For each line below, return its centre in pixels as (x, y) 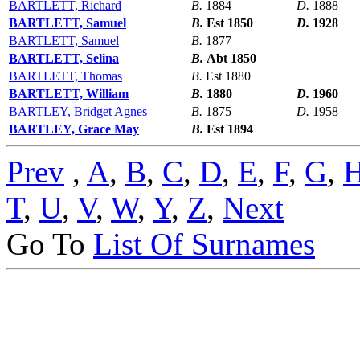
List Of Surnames (204, 244)
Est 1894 (230, 129)
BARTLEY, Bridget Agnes (78, 112)
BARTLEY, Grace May (74, 129)
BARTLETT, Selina (64, 59)
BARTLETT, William (69, 94)
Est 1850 (230, 23)
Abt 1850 (231, 59)
